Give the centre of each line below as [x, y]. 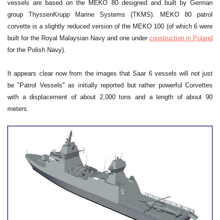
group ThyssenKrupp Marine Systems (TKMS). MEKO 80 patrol [110, 15]
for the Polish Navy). [37, 50]
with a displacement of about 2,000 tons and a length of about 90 [110, 97]
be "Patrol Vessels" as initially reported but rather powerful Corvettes [110, 85]
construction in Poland [181, 38]
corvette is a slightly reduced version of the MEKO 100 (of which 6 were [110, 27]
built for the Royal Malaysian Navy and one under [78, 38]
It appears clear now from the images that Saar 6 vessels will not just [110, 74]
